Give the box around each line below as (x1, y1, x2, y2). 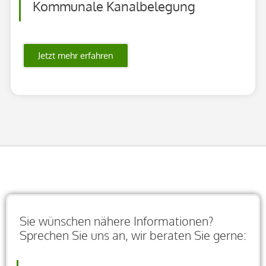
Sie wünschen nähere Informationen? (20, 213, 213, 229)
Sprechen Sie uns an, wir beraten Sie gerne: (20, 227, 246, 243)
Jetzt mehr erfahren (38, 49, 113, 61)
